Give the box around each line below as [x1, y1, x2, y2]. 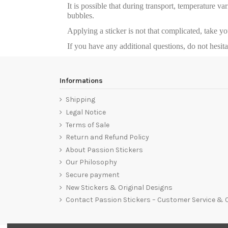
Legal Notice [66, 108, 106, 117]
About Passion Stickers [66, 145, 143, 154]
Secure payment [66, 170, 120, 180]
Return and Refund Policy [66, 133, 149, 142]
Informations [60, 76, 103, 85]
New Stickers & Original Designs [66, 183, 173, 192]
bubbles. [67, 11, 94, 20]
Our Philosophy [66, 158, 117, 167]
